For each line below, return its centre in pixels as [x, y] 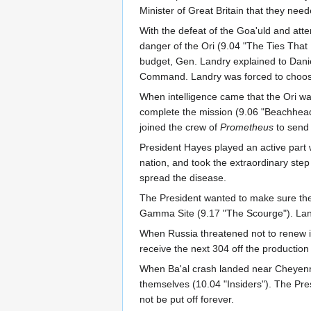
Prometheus [247, 127]
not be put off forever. [187, 300]
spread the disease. [183, 178]
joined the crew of [180, 127]
